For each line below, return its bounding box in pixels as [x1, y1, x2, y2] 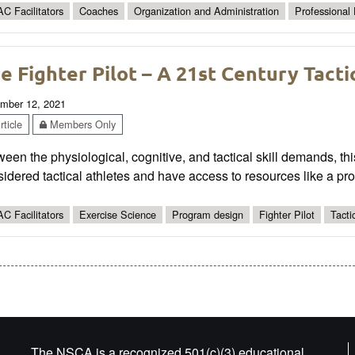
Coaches [79, 3, 118, 19]
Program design [172, 207, 243, 223]
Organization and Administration [134, 3, 279, 19]
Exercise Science [79, 207, 156, 223]
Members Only [47, 116, 116, 132]
